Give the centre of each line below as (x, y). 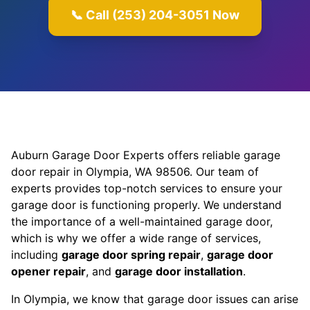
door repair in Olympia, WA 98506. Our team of (135, 172)
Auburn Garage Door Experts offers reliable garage (146, 155)
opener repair (48, 271)
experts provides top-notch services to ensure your (147, 188)
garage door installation (179, 271)
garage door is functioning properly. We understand (146, 205)
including (36, 255)
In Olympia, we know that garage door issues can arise (155, 299)
